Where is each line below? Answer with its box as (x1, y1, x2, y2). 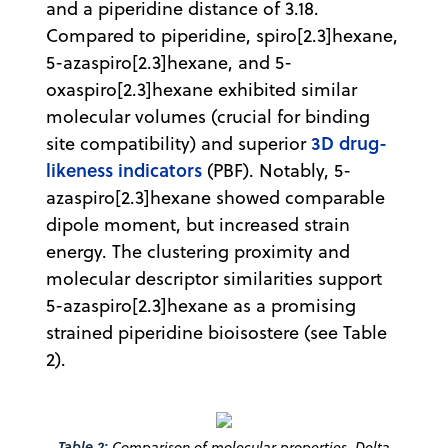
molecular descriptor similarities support (46, 265, 382, 291)
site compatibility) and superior (46, 130, 311, 156)
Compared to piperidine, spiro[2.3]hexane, (46, 22, 398, 48)
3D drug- (311, 129, 387, 156)
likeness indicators (46, 156, 202, 183)
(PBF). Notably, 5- (202, 157, 351, 183)
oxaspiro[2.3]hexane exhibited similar (46, 76, 357, 102)
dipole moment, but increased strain (46, 211, 350, 237)
